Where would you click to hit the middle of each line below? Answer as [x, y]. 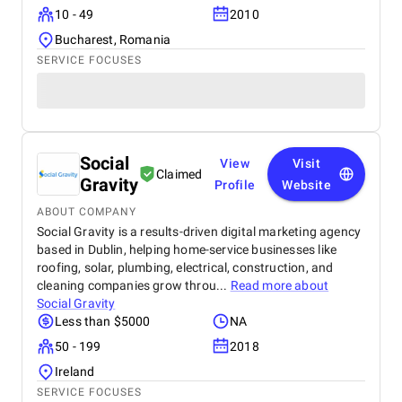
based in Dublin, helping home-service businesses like [187, 249]
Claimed [179, 174]
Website [306, 185]
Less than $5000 [103, 321]
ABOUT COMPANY [87, 212]
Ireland [75, 371]
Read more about [280, 285]
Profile [235, 185]
